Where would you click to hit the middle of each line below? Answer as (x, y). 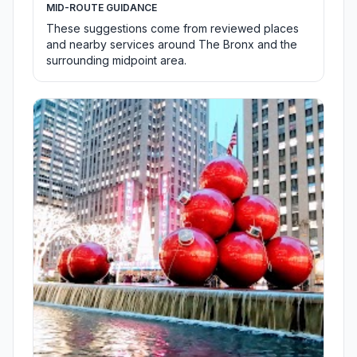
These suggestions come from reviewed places (173, 29)
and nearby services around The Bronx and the (172, 45)
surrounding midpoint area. (116, 61)
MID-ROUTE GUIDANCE (102, 8)
